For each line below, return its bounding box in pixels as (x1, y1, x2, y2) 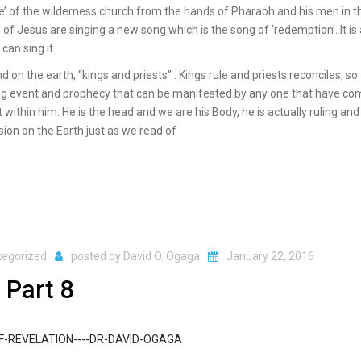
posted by (71, 250, 123, 263)
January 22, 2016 (226, 250, 314, 263)
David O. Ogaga (123, 250, 200, 263)
